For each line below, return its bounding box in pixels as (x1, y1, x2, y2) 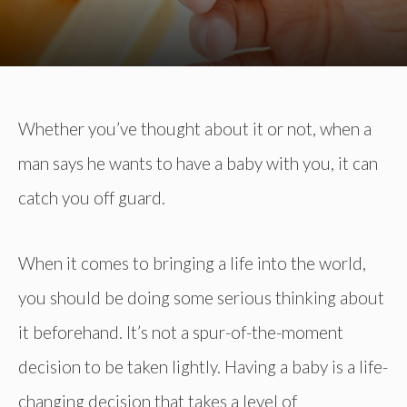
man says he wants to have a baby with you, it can (18, 152, 378, 174)
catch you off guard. (18, 186, 165, 208)
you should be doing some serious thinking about (18, 286, 384, 308)
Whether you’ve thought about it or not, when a (18, 117, 372, 139)
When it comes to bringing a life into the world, (18, 252, 366, 273)
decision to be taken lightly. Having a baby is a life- (18, 355, 388, 377)
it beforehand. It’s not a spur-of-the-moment (18, 321, 343, 342)
